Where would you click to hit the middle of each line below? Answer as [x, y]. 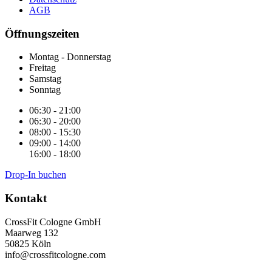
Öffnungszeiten [42, 33]
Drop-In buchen [36, 175]
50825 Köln [28, 243]
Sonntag [45, 90]
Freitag [42, 68]
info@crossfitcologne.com [55, 254]
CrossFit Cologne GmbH [53, 222]
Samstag [45, 79]
